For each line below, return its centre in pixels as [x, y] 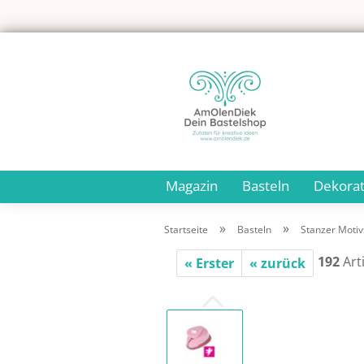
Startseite [186, 230]
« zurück [277, 263]
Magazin [192, 186]
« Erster [209, 263]
